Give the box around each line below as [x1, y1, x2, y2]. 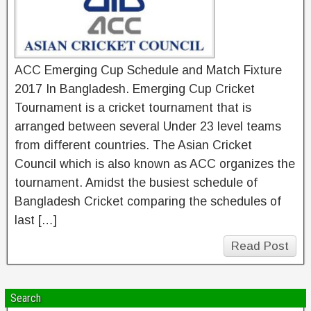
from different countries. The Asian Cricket [15, 138, 252, 152]
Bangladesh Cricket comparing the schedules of [15, 194, 281, 208]
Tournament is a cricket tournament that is [15, 101, 251, 115]
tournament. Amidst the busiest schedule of [15, 176, 258, 190]
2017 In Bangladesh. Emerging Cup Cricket [15, 82, 255, 96]
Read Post [231, 239, 289, 253]
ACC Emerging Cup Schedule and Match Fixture [15, 63, 282, 77]
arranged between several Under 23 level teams [15, 119, 281, 133]
